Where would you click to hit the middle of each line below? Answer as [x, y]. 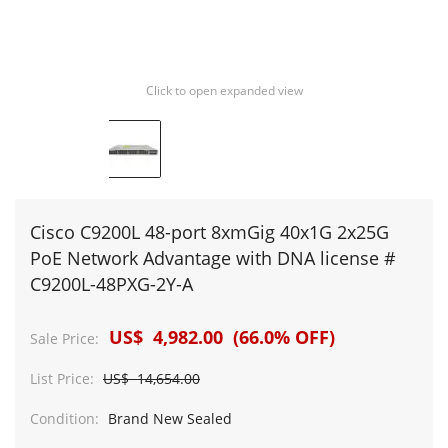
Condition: [64, 418]
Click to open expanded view [224, 90]
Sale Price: [64, 338]
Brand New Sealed [168, 418]
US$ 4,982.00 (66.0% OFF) [219, 337]
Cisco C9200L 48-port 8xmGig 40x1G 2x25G [209, 232]
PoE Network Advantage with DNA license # [213, 258]
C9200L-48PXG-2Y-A [111, 284]
